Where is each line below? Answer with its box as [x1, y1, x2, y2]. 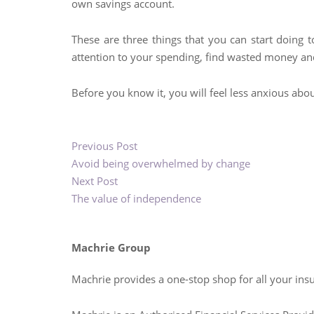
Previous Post [71, 139, 137, 153]
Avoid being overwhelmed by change [71, 156, 250, 170]
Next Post [71, 174, 118, 188]
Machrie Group [71, 240, 151, 254]
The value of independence [71, 191, 201, 205]
